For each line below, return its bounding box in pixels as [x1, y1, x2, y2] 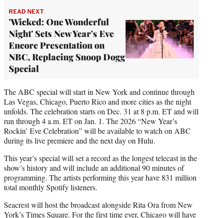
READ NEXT [9, 7, 44, 15]
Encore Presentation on [9, 39, 105, 51]
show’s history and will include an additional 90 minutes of [4, 162, 184, 173]
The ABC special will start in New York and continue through [4, 86, 195, 97]
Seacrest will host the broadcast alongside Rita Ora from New [4, 199, 193, 210]
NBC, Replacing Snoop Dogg [9, 51, 125, 63]
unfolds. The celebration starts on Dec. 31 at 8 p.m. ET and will [4, 106, 199, 116]
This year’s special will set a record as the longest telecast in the [4, 152, 197, 163]
